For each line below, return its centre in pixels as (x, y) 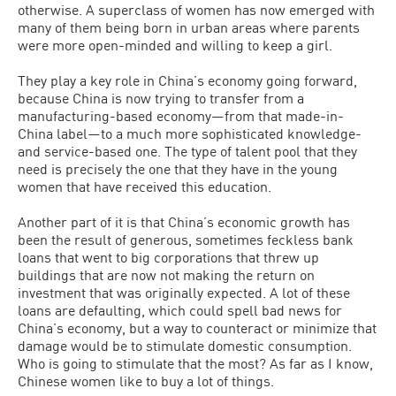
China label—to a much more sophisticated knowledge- (190, 133)
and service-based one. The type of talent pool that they (187, 151)
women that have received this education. (145, 186)
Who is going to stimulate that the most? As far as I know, (195, 363)
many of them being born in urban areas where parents (189, 27)
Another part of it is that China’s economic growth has (184, 221)
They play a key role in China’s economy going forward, (187, 80)
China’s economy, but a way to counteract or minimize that (197, 327)
